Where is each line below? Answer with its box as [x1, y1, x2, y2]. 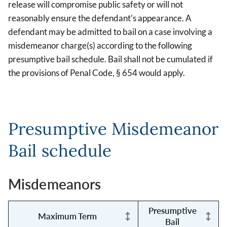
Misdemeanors [8, 175, 101, 193]
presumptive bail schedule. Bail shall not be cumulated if [8, 53, 213, 64]
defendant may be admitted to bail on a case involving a [8, 26, 212, 37]
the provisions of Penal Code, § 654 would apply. [8, 67, 185, 78]
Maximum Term [37, 211, 97, 222]
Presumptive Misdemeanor [8, 118, 219, 140]
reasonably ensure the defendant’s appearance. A [8, 12, 192, 23]
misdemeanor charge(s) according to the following [8, 40, 192, 51]
